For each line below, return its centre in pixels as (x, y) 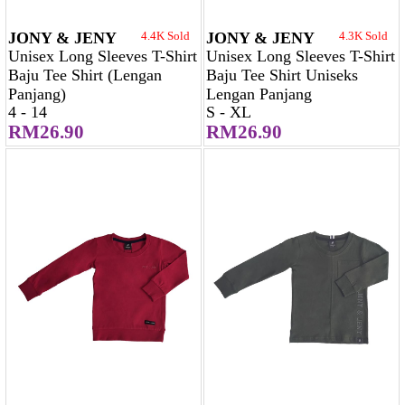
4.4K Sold (165, 36)
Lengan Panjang (259, 94)
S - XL (229, 113)
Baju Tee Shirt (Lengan (85, 75)
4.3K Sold (363, 36)
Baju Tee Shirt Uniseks (282, 75)
